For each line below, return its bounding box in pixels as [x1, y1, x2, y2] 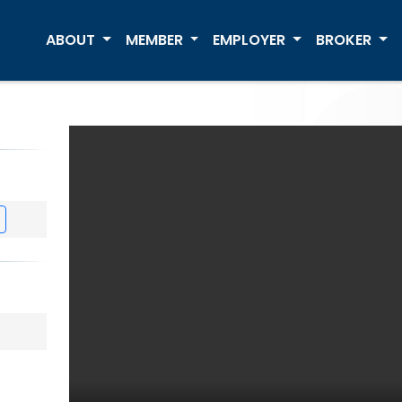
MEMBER [125, 29, 187, 50]
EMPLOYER [213, 29, 290, 50]
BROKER [315, 29, 375, 50]
